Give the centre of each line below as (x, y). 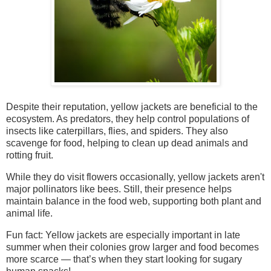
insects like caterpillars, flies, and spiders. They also (117, 131)
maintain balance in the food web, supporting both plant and (134, 201)
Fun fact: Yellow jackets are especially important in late (123, 235)
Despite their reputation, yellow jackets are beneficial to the (132, 107)
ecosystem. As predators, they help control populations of (128, 119)
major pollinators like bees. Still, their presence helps (119, 189)
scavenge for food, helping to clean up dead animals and (127, 143)
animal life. (29, 214)
